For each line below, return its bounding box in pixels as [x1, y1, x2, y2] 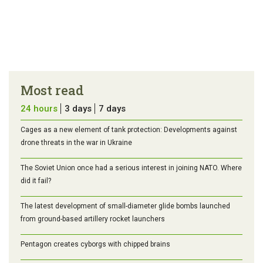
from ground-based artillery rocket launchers [21, 214, 165, 223]
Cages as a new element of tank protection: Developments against [21, 125, 237, 134]
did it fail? [21, 176, 51, 185]
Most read [21, 81, 84, 99]
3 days [65, 103, 92, 114]
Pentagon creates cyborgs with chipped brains [21, 240, 170, 248]
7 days [99, 103, 126, 114]
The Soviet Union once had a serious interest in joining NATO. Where [21, 163, 242, 172]
